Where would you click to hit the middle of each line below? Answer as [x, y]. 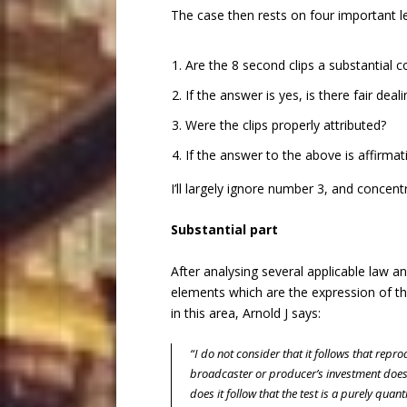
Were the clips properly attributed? [285, 124]
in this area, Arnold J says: [245, 313]
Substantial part [224, 230]
